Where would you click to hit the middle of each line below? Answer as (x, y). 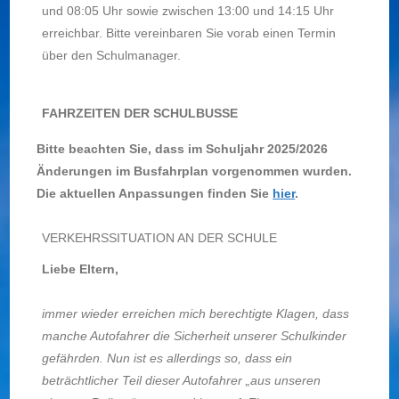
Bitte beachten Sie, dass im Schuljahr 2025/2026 (183, 149)
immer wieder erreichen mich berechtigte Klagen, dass (195, 313)
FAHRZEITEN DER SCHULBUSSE (139, 113)
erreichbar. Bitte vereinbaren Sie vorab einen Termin (188, 33)
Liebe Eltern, (80, 269)
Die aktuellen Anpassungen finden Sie (155, 193)
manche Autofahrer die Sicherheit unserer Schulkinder (194, 336)
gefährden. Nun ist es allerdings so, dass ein (167, 358)
